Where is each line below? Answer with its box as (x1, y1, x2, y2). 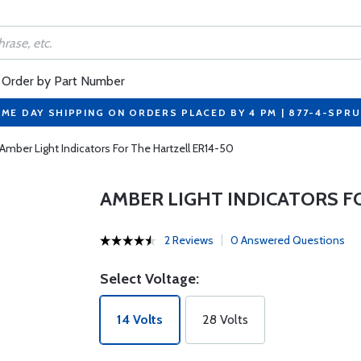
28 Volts (201, 312, 248, 327)
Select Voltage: (99, 270, 199, 288)
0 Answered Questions (230, 233, 345, 247)
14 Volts (116, 312, 163, 327)
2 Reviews (164, 233, 214, 247)
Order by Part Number (2, 73, 125, 89)
